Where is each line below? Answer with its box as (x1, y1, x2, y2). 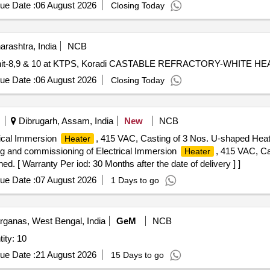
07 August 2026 (35, 175, 96, 185)
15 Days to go (110, 250, 164, 260)
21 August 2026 (35, 250, 96, 260)
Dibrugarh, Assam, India (16, 116, 113, 126)
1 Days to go (110, 175, 159, 185)
